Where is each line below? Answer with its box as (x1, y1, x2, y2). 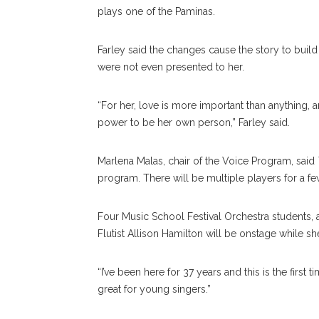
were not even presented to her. (98, 61, 244, 73)
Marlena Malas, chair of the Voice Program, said (98, 155, 318, 167)
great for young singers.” (98, 283, 211, 296)
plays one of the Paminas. (98, 6, 215, 18)
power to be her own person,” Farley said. (98, 117, 290, 129)
